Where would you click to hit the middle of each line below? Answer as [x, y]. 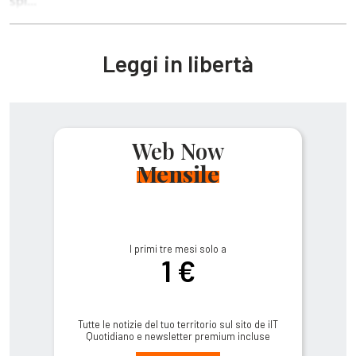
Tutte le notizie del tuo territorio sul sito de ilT [178, 325]
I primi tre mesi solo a [178, 249]
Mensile [178, 174]
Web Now [178, 151]
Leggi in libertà [178, 64]
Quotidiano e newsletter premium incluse [178, 337]
